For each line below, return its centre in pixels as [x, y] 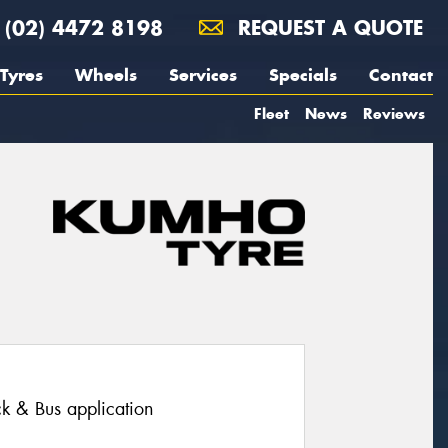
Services [203, 75]
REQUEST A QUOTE [327, 27]
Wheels [106, 75]
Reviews [394, 113]
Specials [303, 75]
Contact [401, 75]
